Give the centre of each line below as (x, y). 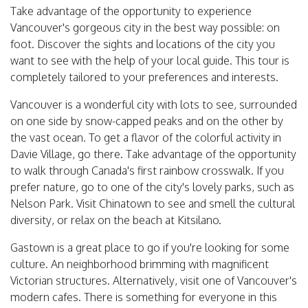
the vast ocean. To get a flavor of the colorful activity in (146, 138)
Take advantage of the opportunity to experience (131, 11)
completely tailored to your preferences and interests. (144, 77)
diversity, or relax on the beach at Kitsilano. (116, 220)
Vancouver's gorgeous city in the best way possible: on (145, 28)
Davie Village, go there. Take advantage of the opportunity (153, 154)
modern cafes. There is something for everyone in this (144, 297)
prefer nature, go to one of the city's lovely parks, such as (152, 187)
